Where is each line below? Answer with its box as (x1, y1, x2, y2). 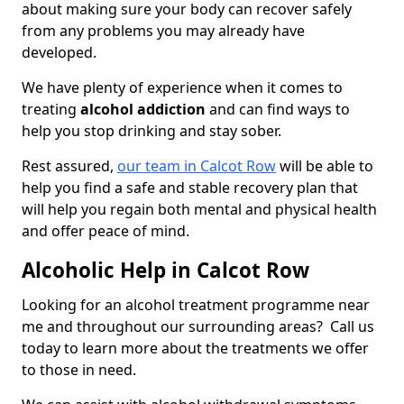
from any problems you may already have (22, 21, 305, 41)
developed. (22, 42, 100, 63)
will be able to (276, 156, 373, 177)
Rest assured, (22, 156, 117, 177)
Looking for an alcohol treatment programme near (22, 295, 370, 316)
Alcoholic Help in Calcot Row (22, 256, 309, 285)
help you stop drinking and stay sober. (22, 121, 285, 142)
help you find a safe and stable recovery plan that (22, 178, 358, 198)
